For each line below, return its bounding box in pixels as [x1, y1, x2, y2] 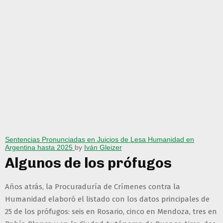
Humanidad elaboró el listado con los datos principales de [5, 195, 210, 204]
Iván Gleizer [84, 143, 122, 152]
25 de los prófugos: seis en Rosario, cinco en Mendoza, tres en [5, 207, 217, 217]
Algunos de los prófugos [5, 155, 172, 172]
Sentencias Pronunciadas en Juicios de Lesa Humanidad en [5, 135, 194, 144]
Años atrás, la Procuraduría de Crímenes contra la [5, 182, 180, 192]
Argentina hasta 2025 [5, 143, 75, 152]
